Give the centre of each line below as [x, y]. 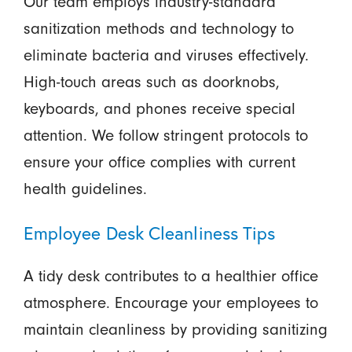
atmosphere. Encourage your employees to [170, 303]
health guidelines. [85, 189]
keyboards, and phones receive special [159, 109]
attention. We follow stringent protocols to [165, 136]
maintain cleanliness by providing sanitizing [175, 330]
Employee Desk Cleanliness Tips [149, 233]
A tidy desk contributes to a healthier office [170, 277]
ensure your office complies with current [159, 163]
